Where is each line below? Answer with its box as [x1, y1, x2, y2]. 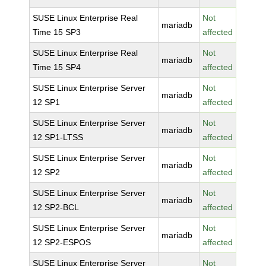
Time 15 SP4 [33, 62, 81, 72]
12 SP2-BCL [33, 202, 80, 212]
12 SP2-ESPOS [33, 237, 91, 247]
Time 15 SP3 [33, 27, 81, 37]
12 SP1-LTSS [33, 132, 84, 142]
